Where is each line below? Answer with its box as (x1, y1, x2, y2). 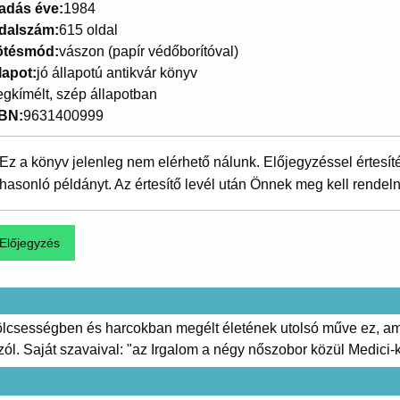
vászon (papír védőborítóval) (58, 43, 238, 59)
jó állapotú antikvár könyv (36, 64, 197, 80)
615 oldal (58, 21, 118, 37)
